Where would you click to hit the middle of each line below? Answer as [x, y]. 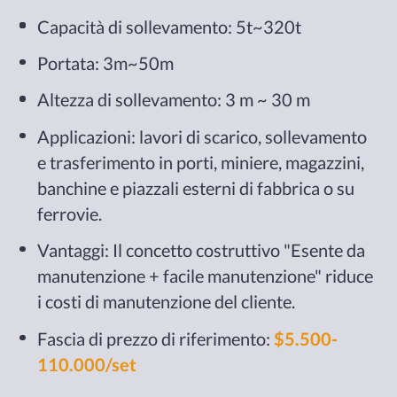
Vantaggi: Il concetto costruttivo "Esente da [202, 250]
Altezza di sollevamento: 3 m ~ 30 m [174, 100]
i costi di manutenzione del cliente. [167, 302]
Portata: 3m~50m [106, 62]
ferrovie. [70, 213]
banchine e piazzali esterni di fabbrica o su [196, 187]
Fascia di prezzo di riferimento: [156, 338]
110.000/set [87, 364]
